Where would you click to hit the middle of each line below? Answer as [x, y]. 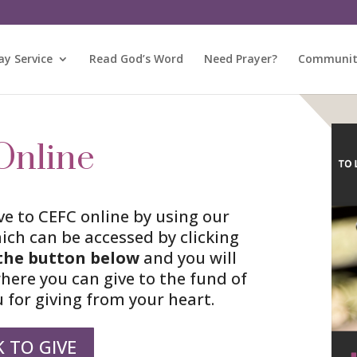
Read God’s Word [136, 59]
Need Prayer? [241, 59]
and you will [190, 257]
